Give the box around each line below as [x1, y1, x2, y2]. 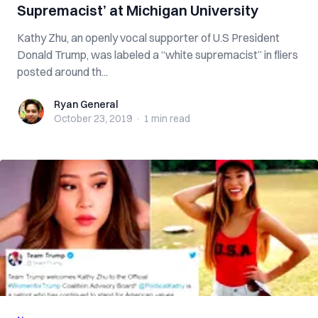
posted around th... [17, 65, 108, 79]
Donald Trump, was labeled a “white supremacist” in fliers [17, 48, 298, 62]
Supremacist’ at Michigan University [17, 1, 258, 19]
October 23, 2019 [54, 112, 132, 125]
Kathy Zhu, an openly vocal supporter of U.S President [17, 31, 280, 45]
